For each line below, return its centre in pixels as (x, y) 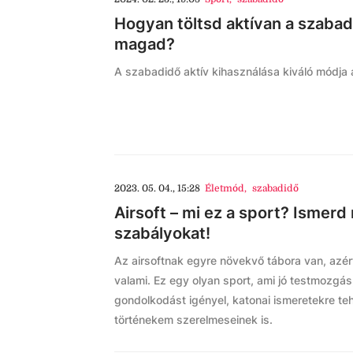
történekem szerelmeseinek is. (193, 320)
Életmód (225, 188)
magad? (145, 44)
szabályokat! (162, 233)
